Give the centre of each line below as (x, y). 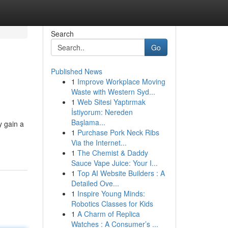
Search (62, 34)
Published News (76, 71)
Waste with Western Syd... (113, 92)
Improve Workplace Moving (121, 81)
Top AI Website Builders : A (121, 173)
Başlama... (88, 122)
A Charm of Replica (108, 214)
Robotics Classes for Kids (112, 204)
